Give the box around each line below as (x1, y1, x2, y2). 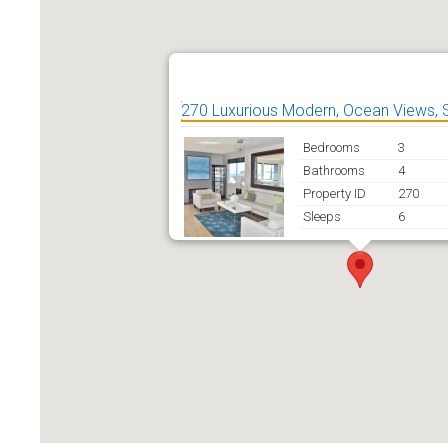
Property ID (303, 186, 366, 201)
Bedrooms (303, 140, 360, 155)
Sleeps (303, 209, 341, 224)
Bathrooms (303, 163, 365, 178)
